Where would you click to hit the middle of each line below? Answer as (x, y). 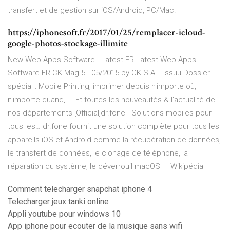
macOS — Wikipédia (169, 167)
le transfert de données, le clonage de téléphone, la (98, 153)
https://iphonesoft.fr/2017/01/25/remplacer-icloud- (107, 33)
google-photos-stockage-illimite (68, 44)
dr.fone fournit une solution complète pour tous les (130, 127)
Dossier (196, 73)
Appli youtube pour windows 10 (64, 214)
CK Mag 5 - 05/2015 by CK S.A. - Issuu (117, 73)
